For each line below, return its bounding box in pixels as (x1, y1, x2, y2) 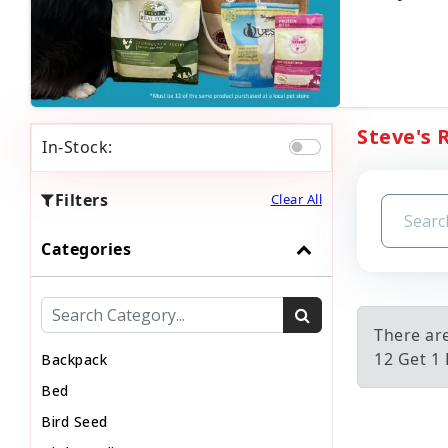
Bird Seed (41, 411, 108, 431)
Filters (54, 188, 108, 211)
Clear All (270, 190, 322, 208)
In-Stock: (42, 135, 113, 158)
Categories (41, 237, 131, 260)
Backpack (41, 349, 107, 369)
